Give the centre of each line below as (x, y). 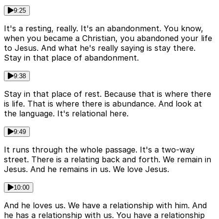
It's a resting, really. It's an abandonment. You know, (104, 29)
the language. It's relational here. (66, 114)
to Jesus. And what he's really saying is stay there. (100, 48)
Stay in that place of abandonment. (71, 58)
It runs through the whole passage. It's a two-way (99, 150)
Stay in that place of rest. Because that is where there (108, 94)
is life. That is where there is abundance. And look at (103, 104)
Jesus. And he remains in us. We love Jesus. (87, 169)
